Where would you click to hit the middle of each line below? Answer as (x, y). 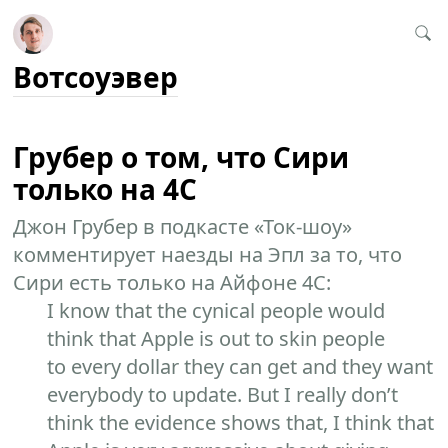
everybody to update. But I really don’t (223, 394)
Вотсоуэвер (96, 77)
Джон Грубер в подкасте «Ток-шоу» (183, 226)
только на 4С (105, 189)
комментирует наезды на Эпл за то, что (208, 254)
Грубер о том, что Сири (181, 157)
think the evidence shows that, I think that (241, 422)
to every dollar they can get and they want (240, 366)
